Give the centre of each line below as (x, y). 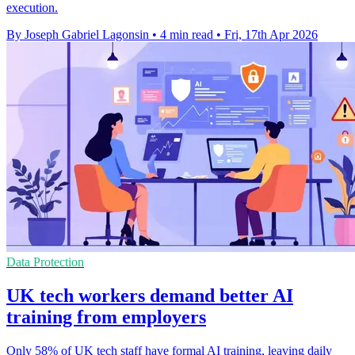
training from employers (106, 317)
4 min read (187, 35)
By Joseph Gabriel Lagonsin (78, 35)
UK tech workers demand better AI (150, 295)
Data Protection (45, 262)
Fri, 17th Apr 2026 (271, 35)
